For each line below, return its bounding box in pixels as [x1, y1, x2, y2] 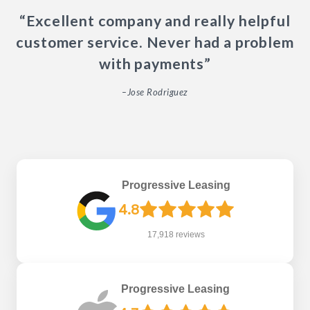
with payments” [99, 54, 211, 73]
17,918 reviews [147, 229, 206, 239]
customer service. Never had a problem [16, 33, 294, 51]
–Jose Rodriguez [122, 86, 188, 98]
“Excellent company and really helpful [19, 11, 291, 30]
